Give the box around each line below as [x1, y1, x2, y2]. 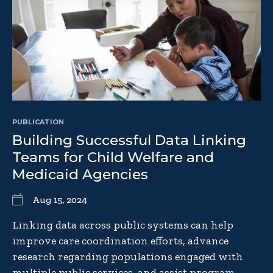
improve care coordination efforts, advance [12, 234, 229, 248]
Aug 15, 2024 [32, 194, 87, 206]
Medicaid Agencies [12, 166, 148, 183]
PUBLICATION [12, 118, 64, 127]
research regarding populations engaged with [12, 250, 243, 264]
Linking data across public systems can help [12, 218, 233, 232]
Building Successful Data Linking [12, 132, 246, 149]
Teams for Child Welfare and [12, 149, 214, 166]
